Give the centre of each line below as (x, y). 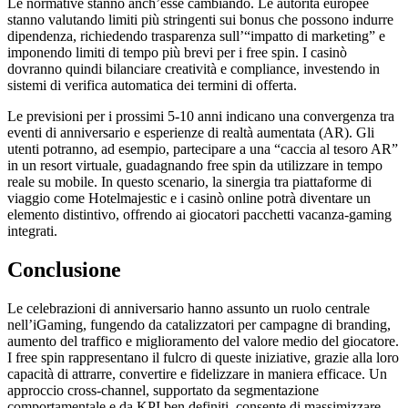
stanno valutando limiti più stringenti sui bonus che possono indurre (200, 20)
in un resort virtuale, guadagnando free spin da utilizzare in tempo (195, 166)
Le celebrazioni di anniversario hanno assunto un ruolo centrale (189, 308)
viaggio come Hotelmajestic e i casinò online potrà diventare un (189, 199)
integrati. (32, 231)
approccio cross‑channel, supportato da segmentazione (163, 390)
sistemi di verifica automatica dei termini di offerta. (152, 86)
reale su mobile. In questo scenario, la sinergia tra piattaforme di (189, 182)
